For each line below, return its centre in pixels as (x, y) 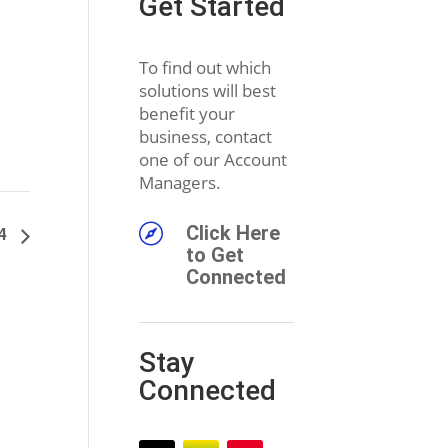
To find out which (204, 68)
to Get (214, 254)
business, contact (205, 137)
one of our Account (212, 160)
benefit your (186, 114)
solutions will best (207, 91)
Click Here (232, 232)
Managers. (179, 183)
